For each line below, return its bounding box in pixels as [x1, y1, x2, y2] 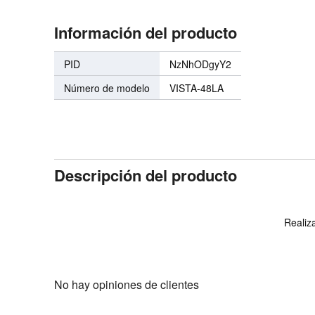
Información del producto [54, 21, 238, 44]
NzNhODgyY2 [169, 57, 232, 71]
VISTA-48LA [169, 81, 224, 95]
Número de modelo [64, 81, 150, 95]
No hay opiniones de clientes [54, 276, 200, 292]
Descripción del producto [54, 164, 238, 186]
